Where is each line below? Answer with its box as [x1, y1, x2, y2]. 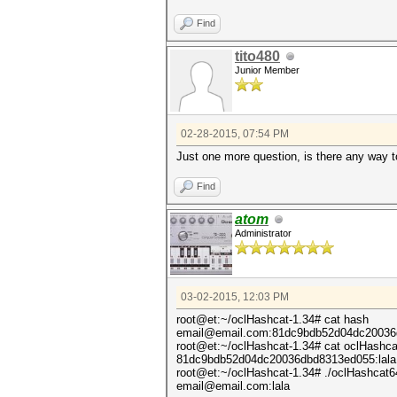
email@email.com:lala [176, 379, 290, 393]
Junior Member [235, 65, 300, 75]
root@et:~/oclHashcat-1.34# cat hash [176, 313, 369, 326]
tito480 [235, 49, 280, 64]
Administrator [235, 228, 292, 238]
